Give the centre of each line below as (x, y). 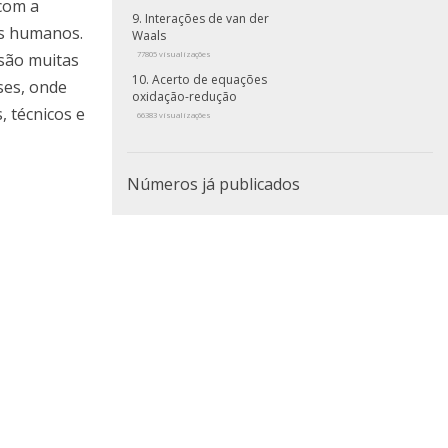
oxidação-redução (184, 97)
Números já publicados (213, 184)
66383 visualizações (174, 115)
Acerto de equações (209, 80)
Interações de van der (207, 19)
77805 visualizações (174, 54)
